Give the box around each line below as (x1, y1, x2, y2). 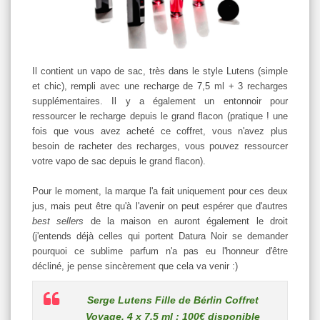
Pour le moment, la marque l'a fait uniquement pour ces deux (32, 185, 288, 196)
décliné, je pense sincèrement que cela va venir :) (32, 260, 238, 271)
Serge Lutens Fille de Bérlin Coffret (86, 294, 259, 306)
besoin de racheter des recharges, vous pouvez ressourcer (32, 140, 288, 151)
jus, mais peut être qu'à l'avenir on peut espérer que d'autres (32, 200, 288, 211)
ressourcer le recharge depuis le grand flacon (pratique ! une (32, 110, 288, 121)
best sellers (32, 215, 84, 226)
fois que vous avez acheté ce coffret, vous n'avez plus (32, 125, 288, 136)
